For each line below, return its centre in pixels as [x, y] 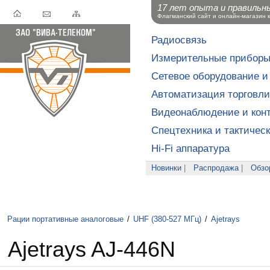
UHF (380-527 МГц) [167, 219]
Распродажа [216, 168]
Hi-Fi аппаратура [190, 149]
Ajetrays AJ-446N [92, 250]
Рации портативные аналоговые [65, 219]
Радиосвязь [179, 40]
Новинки [166, 168]
